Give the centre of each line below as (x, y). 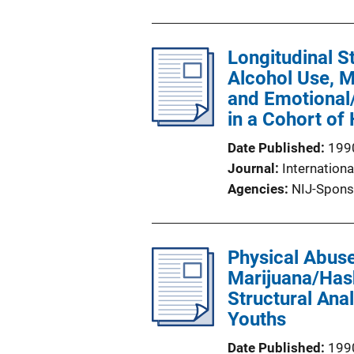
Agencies (256, 189)
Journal (251, 168)
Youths (257, 319)
